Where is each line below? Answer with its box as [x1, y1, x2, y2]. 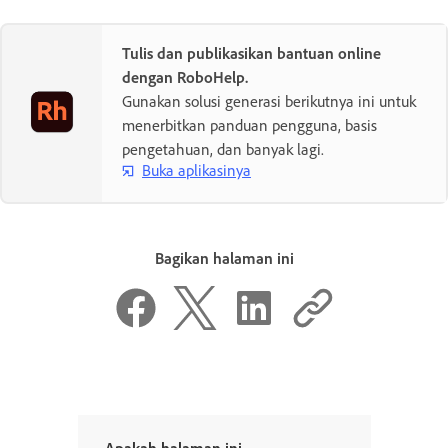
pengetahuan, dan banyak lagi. [122, 138, 324, 159]
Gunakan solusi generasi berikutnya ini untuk [122, 90, 416, 111]
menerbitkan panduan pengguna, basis [122, 114, 377, 135]
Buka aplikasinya [142, 160, 251, 181]
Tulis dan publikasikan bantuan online [122, 42, 381, 63]
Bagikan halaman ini [154, 247, 294, 268]
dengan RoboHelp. [122, 66, 248, 87]
